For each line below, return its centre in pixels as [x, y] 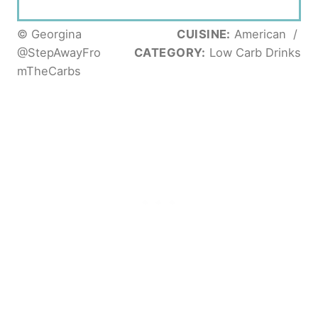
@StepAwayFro [59, 52]
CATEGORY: [170, 52]
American [260, 34]
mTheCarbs [49, 71]
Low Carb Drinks [253, 52]
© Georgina [49, 34]
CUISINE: [204, 34]
